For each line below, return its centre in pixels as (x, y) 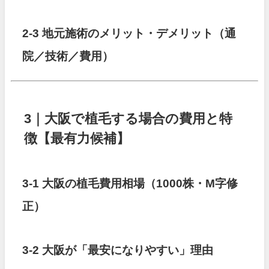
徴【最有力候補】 (77, 138)
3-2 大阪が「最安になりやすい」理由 (118, 250)
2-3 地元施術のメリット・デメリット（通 (129, 34)
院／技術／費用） (68, 56)
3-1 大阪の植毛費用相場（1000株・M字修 (130, 183)
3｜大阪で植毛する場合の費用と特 (128, 119)
